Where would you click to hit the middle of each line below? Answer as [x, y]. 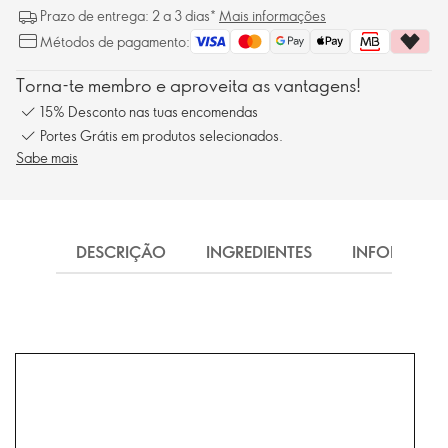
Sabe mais [47, 158]
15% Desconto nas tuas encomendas [149, 111]
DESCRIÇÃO [121, 252]
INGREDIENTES [259, 252]
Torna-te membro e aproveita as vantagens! [188, 85]
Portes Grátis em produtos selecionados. [161, 135]
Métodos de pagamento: [115, 42]
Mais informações [272, 16]
